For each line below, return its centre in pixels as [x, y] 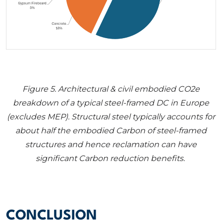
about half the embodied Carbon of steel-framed [111, 130]
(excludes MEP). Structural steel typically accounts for [111, 116]
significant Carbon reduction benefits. [110, 158]
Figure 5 [38, 89]
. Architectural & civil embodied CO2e [127, 89]
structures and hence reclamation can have [111, 144]
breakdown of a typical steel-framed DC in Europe [111, 103]
